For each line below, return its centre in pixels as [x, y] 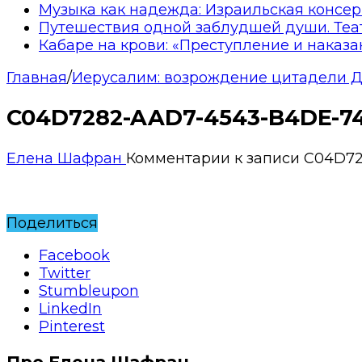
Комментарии [178, 158]
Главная [37, 77]
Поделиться [52, 223]
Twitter [65, 273]
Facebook [74, 255]
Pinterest [72, 326]
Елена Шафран [66, 158]
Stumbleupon [89, 290]
